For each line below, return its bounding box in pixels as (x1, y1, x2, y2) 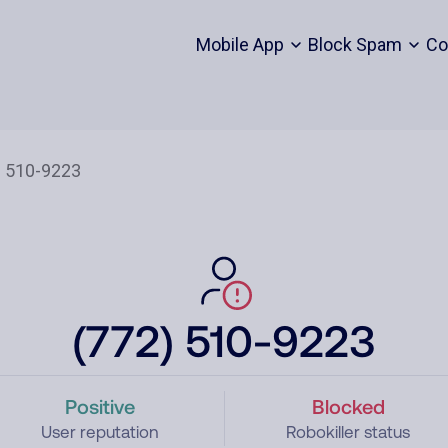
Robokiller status (286, 422, 411, 442)
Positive (64, 394, 135, 418)
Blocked (311, 394, 385, 418)
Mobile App (195, 34, 284, 55)
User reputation (40, 422, 159, 442)
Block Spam (307, 34, 402, 55)
